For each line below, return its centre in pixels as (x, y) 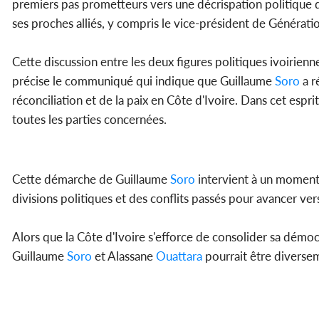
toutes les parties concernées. (89, 120)
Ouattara (179, 256)
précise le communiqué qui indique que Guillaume (143, 81)
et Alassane (124, 256)
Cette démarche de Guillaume (91, 179)
